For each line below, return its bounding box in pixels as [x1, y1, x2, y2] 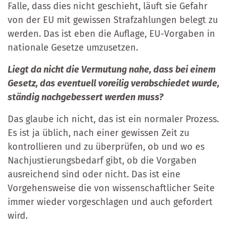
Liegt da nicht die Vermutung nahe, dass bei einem [8, 63, 216, 75]
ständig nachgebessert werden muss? [8, 91, 164, 103]
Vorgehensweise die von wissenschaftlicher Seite [8, 182, 215, 194]
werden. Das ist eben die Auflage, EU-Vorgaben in [8, 28, 215, 39]
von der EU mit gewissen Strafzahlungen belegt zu [8, 14, 218, 26]
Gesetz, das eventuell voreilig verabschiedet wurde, [8, 77, 219, 89]
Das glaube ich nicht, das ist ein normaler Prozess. [8, 113, 219, 125]
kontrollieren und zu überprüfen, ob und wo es [8, 141, 204, 152]
